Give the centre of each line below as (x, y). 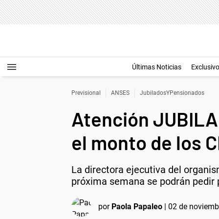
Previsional (86, 93)
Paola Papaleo (137, 207)
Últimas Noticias (157, 67)
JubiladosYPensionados (172, 93)
